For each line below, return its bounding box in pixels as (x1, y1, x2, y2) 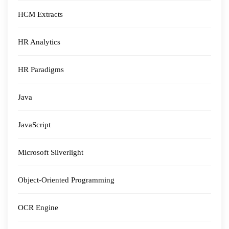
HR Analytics (18, 38, 60, 46)
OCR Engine (18, 203, 58, 212)
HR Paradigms (18, 65, 64, 74)
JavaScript (18, 121, 51, 129)
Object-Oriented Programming (18, 176, 114, 184)
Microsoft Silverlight (18, 148, 83, 156)
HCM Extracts (18, 10, 63, 18)
